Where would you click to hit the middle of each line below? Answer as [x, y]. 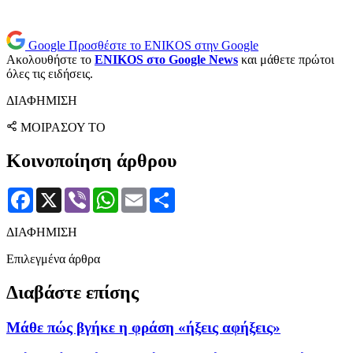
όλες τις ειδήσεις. [50, 74]
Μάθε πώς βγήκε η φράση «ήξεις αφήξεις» [143, 327]
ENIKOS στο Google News [166, 60]
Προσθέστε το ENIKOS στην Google [163, 46]
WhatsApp [145, 193]
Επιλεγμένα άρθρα [53, 258]
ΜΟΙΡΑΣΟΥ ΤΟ [63, 128]
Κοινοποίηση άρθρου [91, 160]
